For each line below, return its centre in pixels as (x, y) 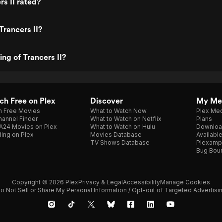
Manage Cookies (185, 182)
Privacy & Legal (101, 182)
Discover (107, 101)
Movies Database (116, 135)
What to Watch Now (118, 111)
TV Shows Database (120, 142)
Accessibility (141, 182)
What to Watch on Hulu (123, 127)
